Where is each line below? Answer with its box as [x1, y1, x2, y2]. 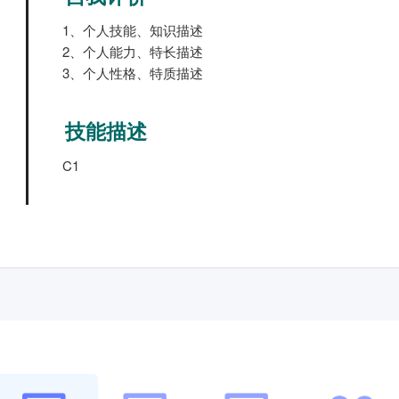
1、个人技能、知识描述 [62, 20, 203, 39]
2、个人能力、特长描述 [62, 42, 203, 61]
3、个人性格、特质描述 [62, 63, 203, 82]
